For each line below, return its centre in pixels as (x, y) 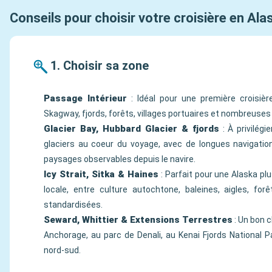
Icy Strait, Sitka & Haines (101, 174)
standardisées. (73, 205)
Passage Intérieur (85, 98)
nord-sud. (62, 250)
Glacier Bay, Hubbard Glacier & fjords (131, 129)
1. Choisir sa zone (100, 66)
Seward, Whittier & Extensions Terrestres (138, 220)
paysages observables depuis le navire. (120, 159)
